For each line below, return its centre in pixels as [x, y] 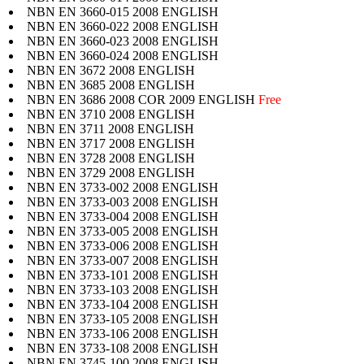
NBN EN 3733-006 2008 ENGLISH [123, 245]
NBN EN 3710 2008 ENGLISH [111, 114]
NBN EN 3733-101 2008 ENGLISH [123, 275]
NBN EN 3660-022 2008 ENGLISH [123, 26]
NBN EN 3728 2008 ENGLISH [111, 158]
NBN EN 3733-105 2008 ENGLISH [123, 318]
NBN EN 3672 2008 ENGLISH [111, 70]
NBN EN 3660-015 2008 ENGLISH [123, 11]
